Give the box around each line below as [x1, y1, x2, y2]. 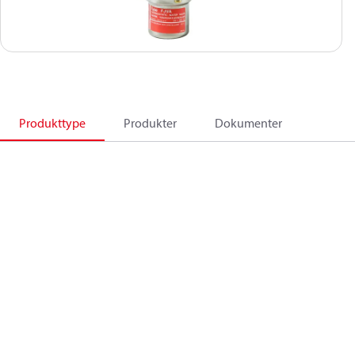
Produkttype [19, 115, 86, 131]
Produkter [124, 115, 177, 131]
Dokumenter [215, 115, 282, 131]
